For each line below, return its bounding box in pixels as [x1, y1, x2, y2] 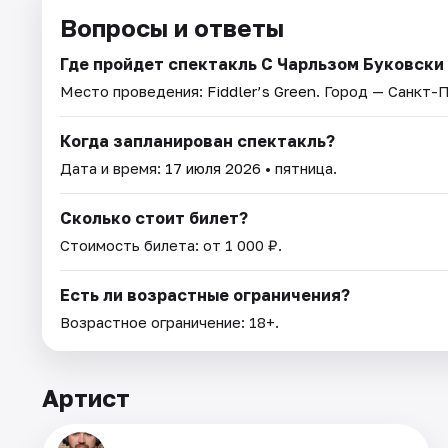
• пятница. [261, 158, 337, 177]
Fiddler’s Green [207, 81, 316, 100]
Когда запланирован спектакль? [60, 130, 335, 151]
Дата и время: [60, 158, 165, 177]
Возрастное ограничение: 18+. [60, 312, 279, 331]
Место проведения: [60, 81, 207, 100]
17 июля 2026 [165, 158, 261, 177]
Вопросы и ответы [60, 12, 284, 42]
